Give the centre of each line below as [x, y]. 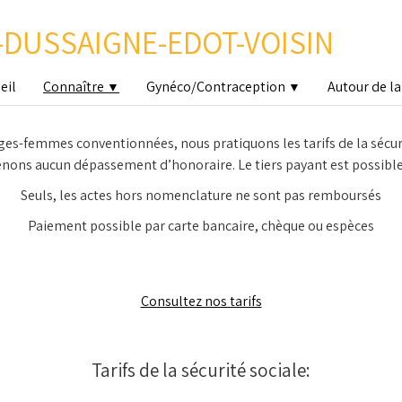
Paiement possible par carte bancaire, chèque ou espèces [201, 226]
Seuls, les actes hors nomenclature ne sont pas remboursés [201, 195]
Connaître [75, 87]
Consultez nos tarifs [201, 301]
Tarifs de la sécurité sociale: [201, 370]
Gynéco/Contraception [217, 87]
